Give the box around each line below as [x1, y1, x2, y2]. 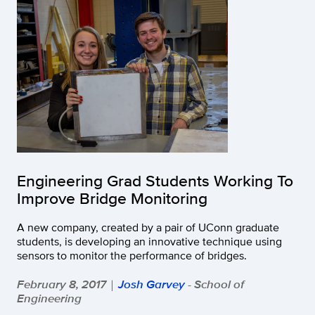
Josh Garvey [118, 276, 185, 293]
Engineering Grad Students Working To [17, 169, 293, 193]
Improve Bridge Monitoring [17, 186, 207, 210]
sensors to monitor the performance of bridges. [17, 247, 247, 264]
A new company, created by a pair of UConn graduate [17, 219, 279, 236]
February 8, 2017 [17, 276, 106, 293]
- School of [185, 276, 244, 293]
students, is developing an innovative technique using [17, 233, 282, 250]
